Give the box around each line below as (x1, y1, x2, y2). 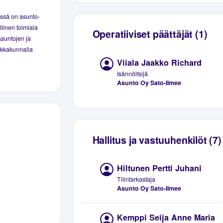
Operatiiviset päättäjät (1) (92, 27, 208, 41)
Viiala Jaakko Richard (117, 56, 202, 68)
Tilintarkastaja (117, 175, 156, 184)
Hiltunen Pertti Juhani (117, 162, 202, 174)
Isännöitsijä (117, 69, 148, 79)
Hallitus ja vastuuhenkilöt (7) (92, 132, 222, 147)
